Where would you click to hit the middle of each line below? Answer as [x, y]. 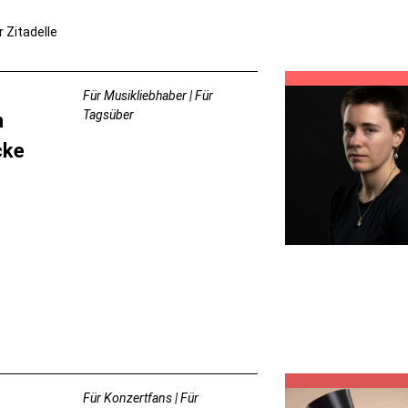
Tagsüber [109, 114]
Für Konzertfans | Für [141, 398]
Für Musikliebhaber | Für [148, 95]
